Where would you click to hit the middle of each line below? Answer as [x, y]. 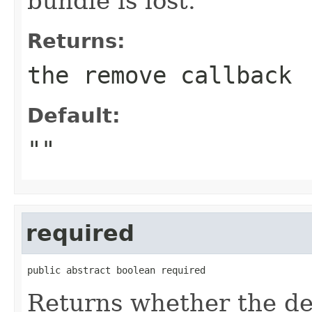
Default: [74, 115]
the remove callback [159, 75]
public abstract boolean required [116, 270]
